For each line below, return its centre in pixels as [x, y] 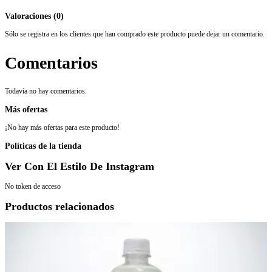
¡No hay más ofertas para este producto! [62, 127]
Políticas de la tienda [43, 145]
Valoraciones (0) [34, 16]
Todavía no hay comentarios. [46, 91]
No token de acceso [33, 186]
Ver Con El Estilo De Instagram [80, 166]
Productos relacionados [59, 206]
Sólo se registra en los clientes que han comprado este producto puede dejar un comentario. [135, 34]
